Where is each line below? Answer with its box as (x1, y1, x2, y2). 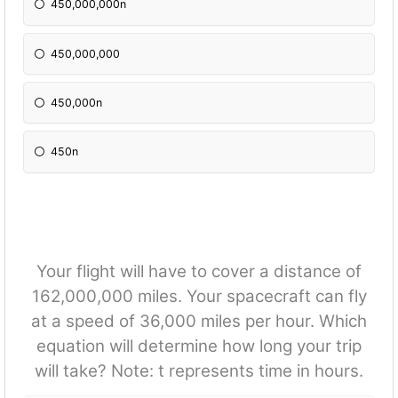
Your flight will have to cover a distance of (36, 260, 362, 282)
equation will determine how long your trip (36, 335, 362, 356)
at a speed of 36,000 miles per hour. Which (31, 310, 367, 331)
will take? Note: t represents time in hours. (35, 360, 363, 381)
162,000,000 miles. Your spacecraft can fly (31, 285, 367, 306)
